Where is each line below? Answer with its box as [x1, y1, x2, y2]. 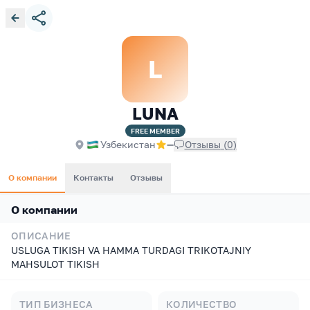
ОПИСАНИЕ [11, 230, 71, 241]
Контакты [73, 172, 113, 183]
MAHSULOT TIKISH [11, 258, 100, 270]
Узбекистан [100, 138, 156, 150]
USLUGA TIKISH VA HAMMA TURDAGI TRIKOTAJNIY [11, 244, 251, 256]
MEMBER [147, 127, 180, 135]
